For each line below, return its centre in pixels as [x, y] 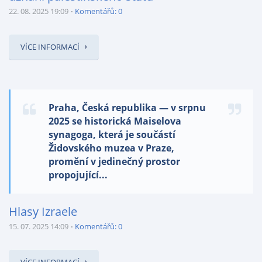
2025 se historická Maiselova [115, 121]
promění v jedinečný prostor [114, 161]
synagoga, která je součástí [112, 135]
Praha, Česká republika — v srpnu [127, 108]
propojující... [78, 175]
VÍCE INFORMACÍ [50, 47]
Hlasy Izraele [43, 211]
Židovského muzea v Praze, [111, 148]
